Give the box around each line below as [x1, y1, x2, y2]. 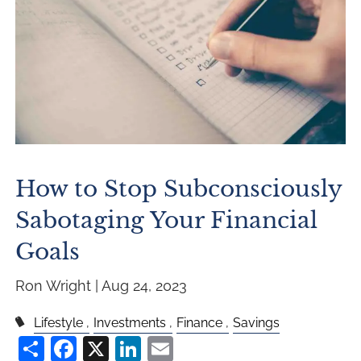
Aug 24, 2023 [102, 276, 188, 294]
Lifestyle [33, 314, 83, 330]
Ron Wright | [15, 276, 102, 294]
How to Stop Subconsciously [15, 174, 342, 203]
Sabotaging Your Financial [15, 205, 318, 234]
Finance [176, 314, 222, 330]
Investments [93, 314, 166, 330]
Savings [232, 314, 280, 330]
